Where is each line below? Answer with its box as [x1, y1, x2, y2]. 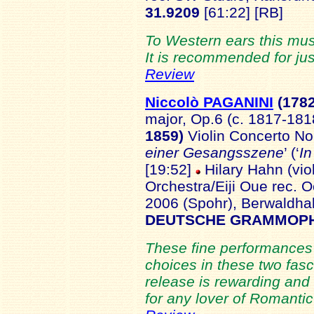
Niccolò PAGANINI [145, 94, 273, 110]
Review [145, 66, 194, 82]
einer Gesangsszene [145, 144, 284, 161]
